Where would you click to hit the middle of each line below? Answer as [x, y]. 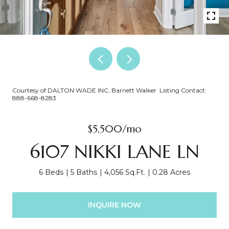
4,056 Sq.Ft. [125, 172]
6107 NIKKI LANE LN [114, 152]
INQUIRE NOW [114, 205]
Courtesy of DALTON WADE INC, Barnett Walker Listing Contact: [109, 90]
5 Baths [84, 172]
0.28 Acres [171, 172]
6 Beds [51, 172]
